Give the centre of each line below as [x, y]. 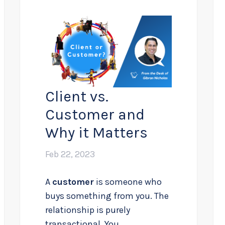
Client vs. [77, 97]
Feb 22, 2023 [70, 154]
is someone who [128, 182]
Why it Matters [97, 133]
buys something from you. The [107, 196]
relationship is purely [88, 210]
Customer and [95, 115]
